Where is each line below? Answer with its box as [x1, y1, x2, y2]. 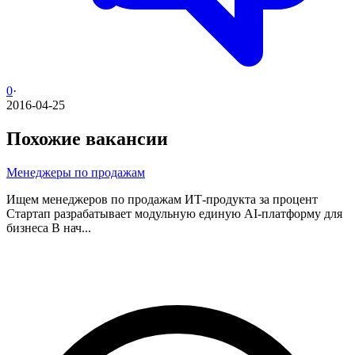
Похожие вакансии [6, 128, 168, 149]
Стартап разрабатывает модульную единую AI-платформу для [6, 206, 342, 220]
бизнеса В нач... [6, 220, 91, 235]
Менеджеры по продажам [6, 165, 145, 179]
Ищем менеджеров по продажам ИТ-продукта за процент [6, 192, 318, 206]
